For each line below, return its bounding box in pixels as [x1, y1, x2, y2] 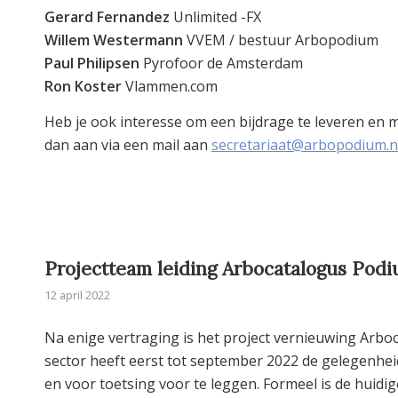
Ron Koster [44, 76, 122, 96]
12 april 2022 [44, 287, 110, 304]
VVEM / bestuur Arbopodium [183, 29, 378, 50]
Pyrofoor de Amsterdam [139, 52, 303, 73]
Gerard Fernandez [44, 6, 170, 27]
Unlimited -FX [170, 6, 261, 27]
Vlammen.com [122, 76, 218, 96]
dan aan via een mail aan [44, 134, 211, 155]
